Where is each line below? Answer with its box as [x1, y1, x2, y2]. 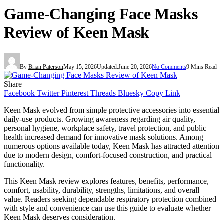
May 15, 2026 [63, 63, 97, 70]
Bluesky [118, 88, 144, 97]
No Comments [152, 63, 186, 70]
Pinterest [61, 88, 88, 97]
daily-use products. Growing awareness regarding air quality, [4, 114, 195, 123]
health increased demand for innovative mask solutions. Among [4, 132, 203, 141]
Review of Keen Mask [4, 23, 149, 42]
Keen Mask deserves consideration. [4, 212, 115, 221]
